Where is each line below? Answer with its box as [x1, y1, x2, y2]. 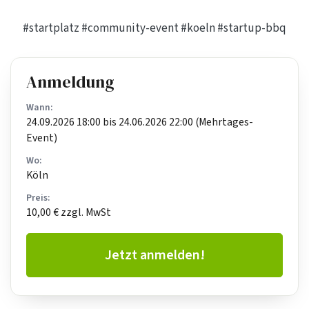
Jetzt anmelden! [104, 245, 205, 265]
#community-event [81, 19, 179, 37]
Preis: [26, 191, 50, 206]
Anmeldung [26, 70, 114, 93]
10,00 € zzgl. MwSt [26, 205, 111, 221]
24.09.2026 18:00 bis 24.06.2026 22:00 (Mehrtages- [26, 114, 253, 130]
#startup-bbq [217, 19, 286, 37]
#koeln [181, 19, 215, 37]
